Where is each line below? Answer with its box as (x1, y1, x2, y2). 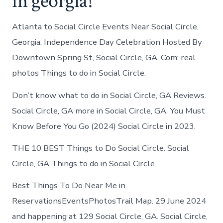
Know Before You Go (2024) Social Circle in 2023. (12, 120, 196, 132)
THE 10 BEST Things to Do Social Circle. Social (12, 142, 190, 154)
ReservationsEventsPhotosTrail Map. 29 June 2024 (12, 195, 207, 207)
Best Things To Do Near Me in (12, 179, 126, 191)
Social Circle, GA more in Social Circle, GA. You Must (12, 105, 206, 116)
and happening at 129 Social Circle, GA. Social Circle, (12, 210, 208, 222)
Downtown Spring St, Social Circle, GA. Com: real (12, 52, 196, 64)
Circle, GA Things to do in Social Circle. (12, 157, 157, 169)
